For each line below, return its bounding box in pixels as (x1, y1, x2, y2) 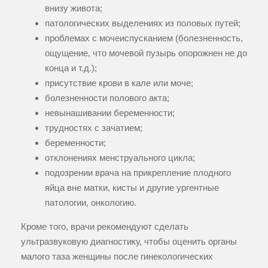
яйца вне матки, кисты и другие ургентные (45, 182, 219, 193)
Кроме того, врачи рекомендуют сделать (21, 221, 188, 232)
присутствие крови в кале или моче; (45, 77, 193, 88)
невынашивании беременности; (45, 107, 175, 118)
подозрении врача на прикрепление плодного (45, 167, 231, 178)
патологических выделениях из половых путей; (45, 17, 240, 28)
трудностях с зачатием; (45, 122, 142, 133)
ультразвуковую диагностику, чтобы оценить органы (21, 236, 237, 246)
